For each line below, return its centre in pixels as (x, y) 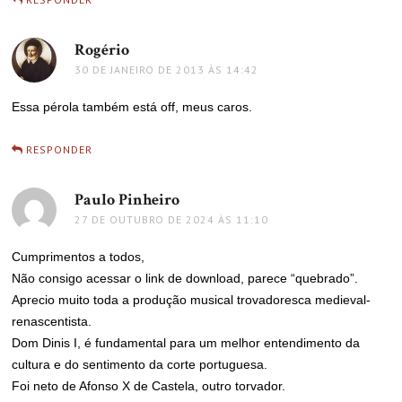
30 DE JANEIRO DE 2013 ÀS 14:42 (167, 70)
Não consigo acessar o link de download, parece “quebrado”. (185, 278)
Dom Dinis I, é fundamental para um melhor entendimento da (186, 343)
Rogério (102, 50)
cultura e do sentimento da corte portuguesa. (140, 364)
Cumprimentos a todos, (79, 257)
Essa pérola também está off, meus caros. (132, 107)
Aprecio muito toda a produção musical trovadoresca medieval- (192, 300)
